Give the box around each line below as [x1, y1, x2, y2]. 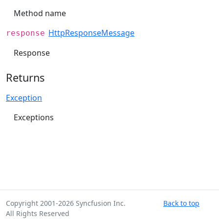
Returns [6, 70, 44, 85]
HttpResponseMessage [48, 27, 135, 39]
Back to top [163, 198, 199, 208]
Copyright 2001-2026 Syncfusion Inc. [6, 198, 126, 208]
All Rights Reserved [6, 209, 69, 218]
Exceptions [14, 111, 54, 123]
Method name [14, 8, 66, 19]
